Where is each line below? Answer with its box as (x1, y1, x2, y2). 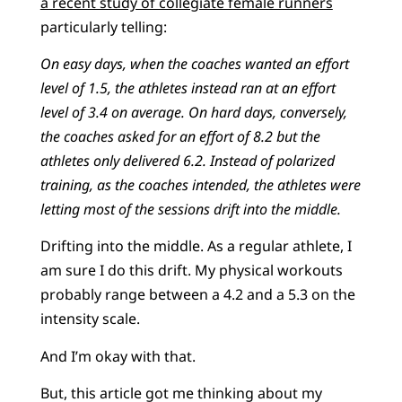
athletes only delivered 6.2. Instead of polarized (39, 150, 335, 170)
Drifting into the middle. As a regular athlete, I (39, 236, 352, 257)
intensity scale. (39, 309, 140, 329)
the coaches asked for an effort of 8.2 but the (39, 126, 320, 146)
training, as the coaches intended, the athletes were (39, 174, 361, 195)
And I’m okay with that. (39, 345, 196, 366)
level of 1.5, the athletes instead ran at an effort (39, 77, 336, 98)
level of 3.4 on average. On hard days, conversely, (39, 101, 347, 122)
